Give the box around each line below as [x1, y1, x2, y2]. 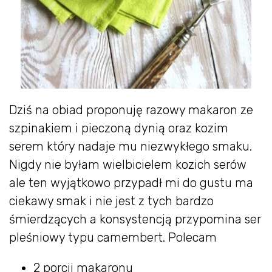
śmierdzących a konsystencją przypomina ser [9, 212, 261, 227]
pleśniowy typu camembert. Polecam [9, 230, 217, 245]
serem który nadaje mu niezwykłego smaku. [9, 139, 252, 154]
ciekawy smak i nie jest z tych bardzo [9, 194, 214, 209]
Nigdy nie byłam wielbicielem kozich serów [9, 157, 246, 172]
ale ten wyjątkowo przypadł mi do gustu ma [9, 175, 253, 191]
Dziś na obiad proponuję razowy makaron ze [9, 103, 253, 118]
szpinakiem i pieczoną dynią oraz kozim [9, 121, 228, 136]
